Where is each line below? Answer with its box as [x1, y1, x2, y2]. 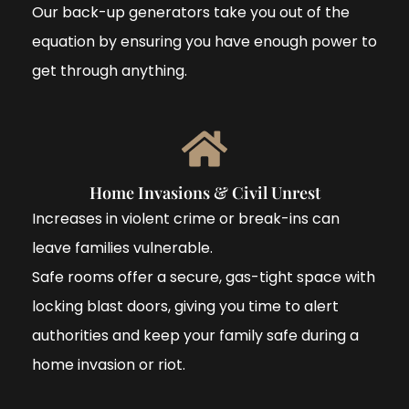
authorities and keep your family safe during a [32, 324, 359, 346]
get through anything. [32, 59, 191, 81]
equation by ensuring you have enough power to [32, 30, 377, 52]
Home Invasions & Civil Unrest [89, 181, 320, 204]
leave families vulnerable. [32, 236, 213, 258]
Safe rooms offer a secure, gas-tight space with [32, 266, 375, 288]
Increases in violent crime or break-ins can [32, 207, 340, 229]
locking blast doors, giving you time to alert [32, 295, 339, 317]
